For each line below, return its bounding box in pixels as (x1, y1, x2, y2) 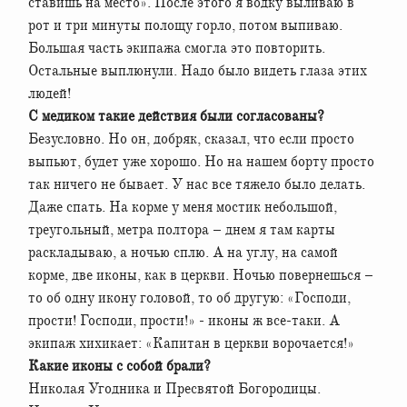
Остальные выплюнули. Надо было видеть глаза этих (28, 61, 367, 80)
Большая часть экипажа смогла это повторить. (28, 38, 325, 57)
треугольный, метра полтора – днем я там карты (28, 220, 335, 239)
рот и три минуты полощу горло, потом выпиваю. (28, 15, 342, 35)
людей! (28, 84, 71, 103)
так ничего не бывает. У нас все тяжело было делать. (28, 174, 365, 194)
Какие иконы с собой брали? (28, 356, 211, 375)
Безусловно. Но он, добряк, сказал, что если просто (28, 129, 354, 148)
